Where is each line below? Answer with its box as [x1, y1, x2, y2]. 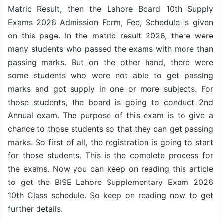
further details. [8, 203, 63, 214]
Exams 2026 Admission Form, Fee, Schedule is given [8, 17, 213, 27]
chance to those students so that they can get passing [8, 123, 213, 134]
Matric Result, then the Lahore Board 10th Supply [8, 3, 213, 14]
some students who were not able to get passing [8, 70, 213, 80]
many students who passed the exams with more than [8, 43, 213, 54]
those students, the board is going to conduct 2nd [8, 97, 213, 107]
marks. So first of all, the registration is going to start [8, 137, 213, 147]
